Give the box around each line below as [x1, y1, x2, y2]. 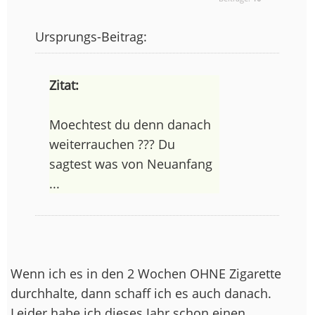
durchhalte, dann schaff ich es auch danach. [11, 285, 271, 302]
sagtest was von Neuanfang [49, 155, 212, 173]
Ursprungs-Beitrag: [34, 28, 147, 46]
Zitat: [49, 77, 79, 94]
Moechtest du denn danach [49, 116, 211, 134]
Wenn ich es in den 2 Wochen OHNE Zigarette [11, 265, 281, 283]
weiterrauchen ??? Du [49, 136, 175, 153]
